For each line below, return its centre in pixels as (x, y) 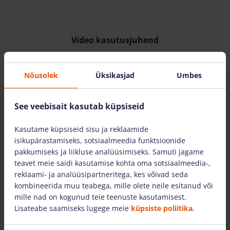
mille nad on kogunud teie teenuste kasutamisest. (100, 197)
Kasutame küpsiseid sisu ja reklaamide (81, 129)
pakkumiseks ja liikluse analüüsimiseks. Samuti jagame (109, 152)
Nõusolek (41, 75)
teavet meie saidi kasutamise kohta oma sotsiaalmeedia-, (112, 163)
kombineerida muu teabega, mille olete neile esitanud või (114, 186)
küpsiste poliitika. (163, 208)
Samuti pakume (44, 212)
